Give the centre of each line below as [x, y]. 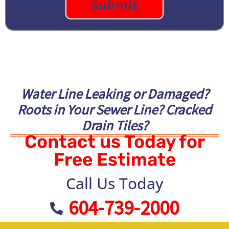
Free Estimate [114, 160]
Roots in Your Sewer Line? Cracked [114, 109]
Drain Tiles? [114, 125]
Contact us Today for [114, 142]
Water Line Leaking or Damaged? [114, 93]
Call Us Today [114, 184]
